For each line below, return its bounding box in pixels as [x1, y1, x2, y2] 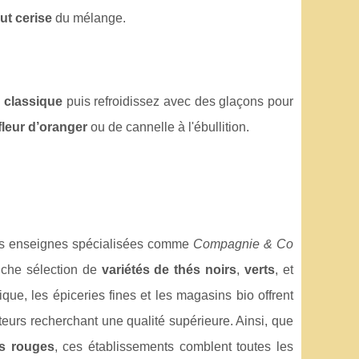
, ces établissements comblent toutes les [54, 339, 294, 353]
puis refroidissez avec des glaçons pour [62, 94, 293, 108]
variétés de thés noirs [101, 262, 237, 276]
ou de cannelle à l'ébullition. [87, 119, 249, 134]
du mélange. [52, 10, 126, 25]
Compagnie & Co [193, 236, 293, 251]
